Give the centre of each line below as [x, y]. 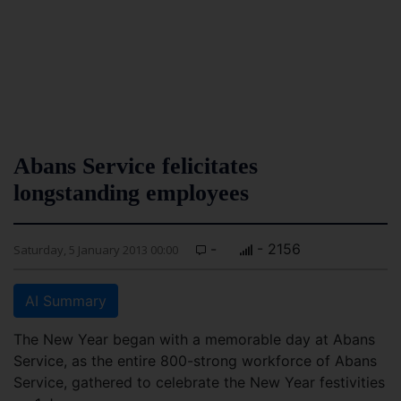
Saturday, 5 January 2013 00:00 [96, 250]
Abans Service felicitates [136, 166]
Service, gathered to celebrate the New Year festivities [199, 382]
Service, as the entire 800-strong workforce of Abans [195, 361]
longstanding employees [131, 193]
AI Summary [66, 301]
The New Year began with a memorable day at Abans [194, 339]
